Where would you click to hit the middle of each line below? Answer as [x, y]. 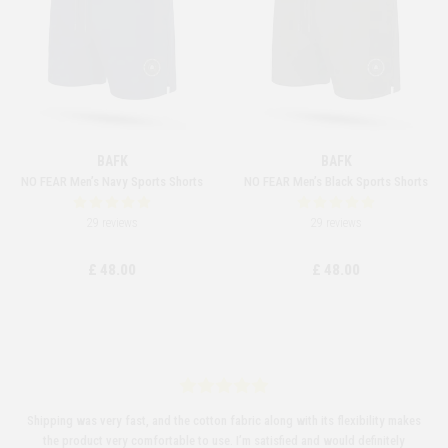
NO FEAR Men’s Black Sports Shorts [336, 181]
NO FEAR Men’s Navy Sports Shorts [112, 181]
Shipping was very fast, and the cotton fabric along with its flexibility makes [224, 420]
